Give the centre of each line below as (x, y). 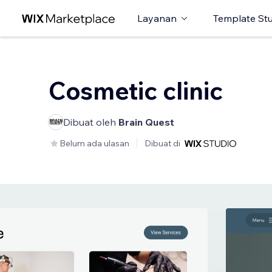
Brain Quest (146, 122)
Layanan (157, 18)
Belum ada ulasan (94, 143)
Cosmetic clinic (136, 90)
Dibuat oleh (91, 122)
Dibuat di (162, 143)
